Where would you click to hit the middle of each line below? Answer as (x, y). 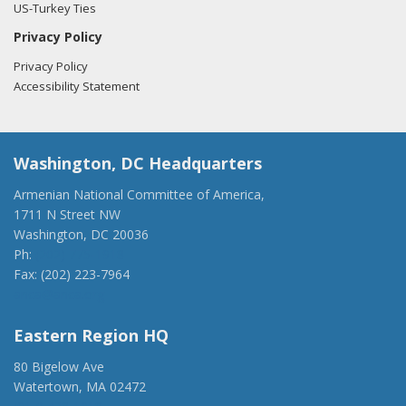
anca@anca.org (59, 294)
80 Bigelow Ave (59, 367)
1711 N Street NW (67, 214)
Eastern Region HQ (91, 335)
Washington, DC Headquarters (138, 163)
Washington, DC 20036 (81, 234)
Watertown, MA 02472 (80, 387)
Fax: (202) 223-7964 (72, 274)
